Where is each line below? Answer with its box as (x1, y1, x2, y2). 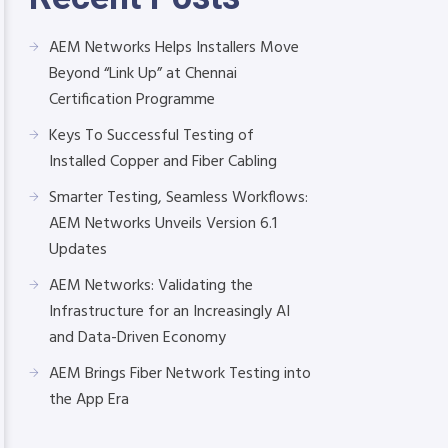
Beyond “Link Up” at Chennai (49, 61, 237, 87)
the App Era (49, 387, 129, 413)
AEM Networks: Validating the (49, 273, 253, 299)
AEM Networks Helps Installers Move (49, 35, 299, 61)
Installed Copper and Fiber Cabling (49, 149, 277, 175)
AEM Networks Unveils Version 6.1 (49, 211, 277, 237)
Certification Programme (49, 87, 215, 113)
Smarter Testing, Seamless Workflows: (49, 185, 308, 211)
